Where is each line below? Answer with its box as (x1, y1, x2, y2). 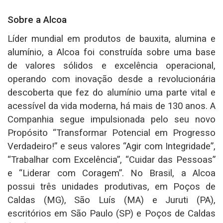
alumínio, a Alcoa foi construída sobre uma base (7, 47, 216, 58)
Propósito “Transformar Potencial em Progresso (7, 127, 216, 139)
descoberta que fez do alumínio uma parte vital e (7, 87, 216, 99)
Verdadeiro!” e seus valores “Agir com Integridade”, (7, 141, 216, 152)
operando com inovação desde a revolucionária (7, 74, 216, 85)
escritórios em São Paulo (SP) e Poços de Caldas (7, 208, 216, 220)
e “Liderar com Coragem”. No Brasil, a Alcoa (7, 168, 216, 179)
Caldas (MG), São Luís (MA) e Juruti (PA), (7, 195, 216, 206)
